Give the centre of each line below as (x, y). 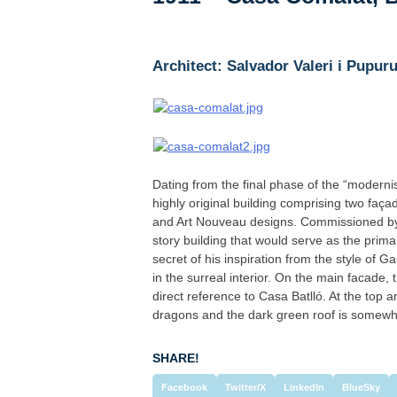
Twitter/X (245, 387)
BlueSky (361, 387)
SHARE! (176, 358)
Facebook (184, 387)
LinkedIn (304, 387)
